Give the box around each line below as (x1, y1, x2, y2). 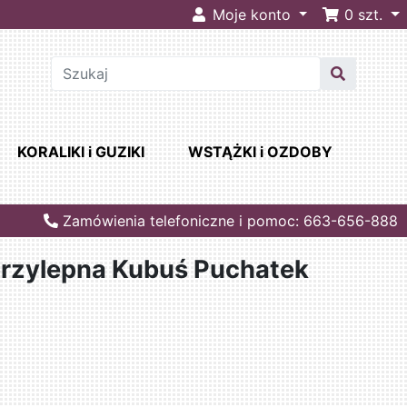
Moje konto (207, 5, 295, 24)
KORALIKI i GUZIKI (16, 143, 144, 162)
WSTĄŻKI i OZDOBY (187, 143, 333, 162)
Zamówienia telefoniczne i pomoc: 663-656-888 (58, 212, 398, 231)
